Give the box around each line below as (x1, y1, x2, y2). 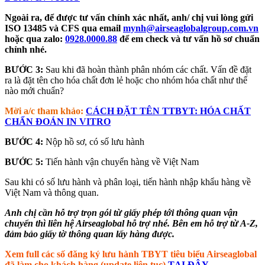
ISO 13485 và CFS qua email (5, 22, 123, 33)
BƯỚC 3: (5, 64, 43, 75)
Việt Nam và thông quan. (5, 187, 99, 198)
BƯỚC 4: (5, 136, 43, 147)
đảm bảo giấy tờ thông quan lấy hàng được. (5, 228, 174, 239)
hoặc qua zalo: (5, 33, 65, 44)
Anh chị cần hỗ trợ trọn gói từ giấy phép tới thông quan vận (5, 207, 238, 218)
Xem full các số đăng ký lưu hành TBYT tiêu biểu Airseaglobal (5, 248, 257, 259)
